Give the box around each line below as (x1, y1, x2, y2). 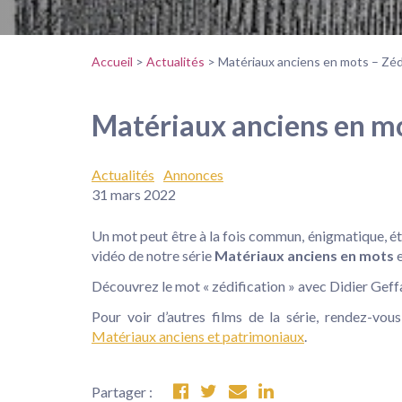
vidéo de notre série (92, 246, 214, 264)
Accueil (92, 54, 133, 70)
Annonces (163, 165, 223, 183)
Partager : (92, 382, 155, 400)
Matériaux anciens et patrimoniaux (92, 327, 304, 345)
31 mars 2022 (92, 185, 176, 203)
